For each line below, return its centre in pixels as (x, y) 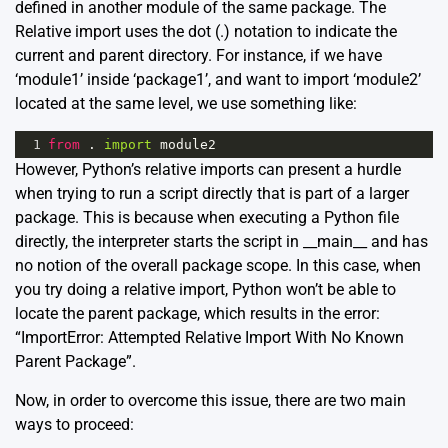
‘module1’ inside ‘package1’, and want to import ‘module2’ (218, 80)
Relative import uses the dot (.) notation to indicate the (206, 32)
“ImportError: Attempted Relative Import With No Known (209, 338)
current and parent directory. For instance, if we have (198, 56)
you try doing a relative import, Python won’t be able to (205, 290)
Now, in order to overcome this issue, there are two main (210, 401)
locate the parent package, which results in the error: (197, 314)
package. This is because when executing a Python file (207, 218)
